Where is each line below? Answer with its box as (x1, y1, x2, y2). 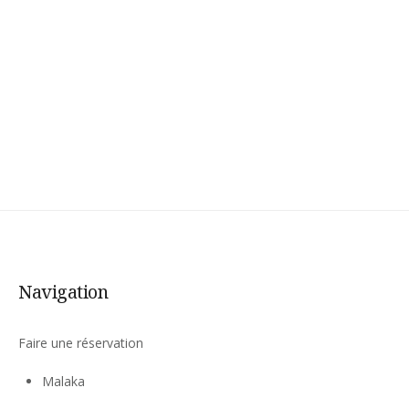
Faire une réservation (18, 334, 143, 351)
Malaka (42, 372, 86, 390)
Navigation (18, 279, 108, 304)
